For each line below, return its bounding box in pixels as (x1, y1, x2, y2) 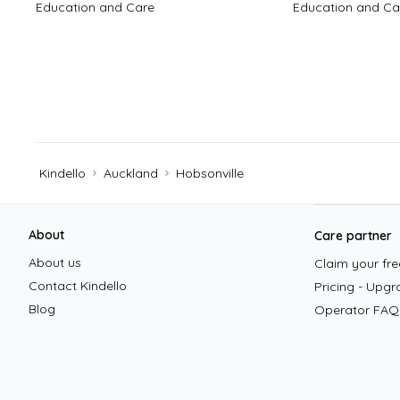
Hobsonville (176, 165, 244, 182)
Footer (21, 205, 65, 224)
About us (29, 254, 81, 271)
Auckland (104, 165, 158, 182)
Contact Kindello (29, 278, 127, 295)
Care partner (314, 228, 392, 245)
